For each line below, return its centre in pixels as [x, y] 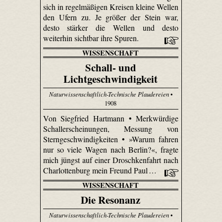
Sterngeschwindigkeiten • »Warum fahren [111, 139]
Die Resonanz [111, 199]
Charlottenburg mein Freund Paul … [101, 170]
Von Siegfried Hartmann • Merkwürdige [111, 118]
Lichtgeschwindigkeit [111, 79]
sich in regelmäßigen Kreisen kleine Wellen [111, 6]
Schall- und [111, 67]
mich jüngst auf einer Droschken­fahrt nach [111, 160]
